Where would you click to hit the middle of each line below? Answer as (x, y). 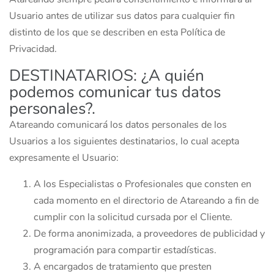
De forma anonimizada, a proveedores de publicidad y (149, 234)
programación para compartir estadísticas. (125, 250)
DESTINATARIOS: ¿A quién (107, 76)
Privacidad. (33, 49)
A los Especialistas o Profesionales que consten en (143, 184)
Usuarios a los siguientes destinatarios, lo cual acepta (124, 141)
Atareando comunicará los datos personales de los (118, 125)
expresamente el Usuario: (64, 158)
